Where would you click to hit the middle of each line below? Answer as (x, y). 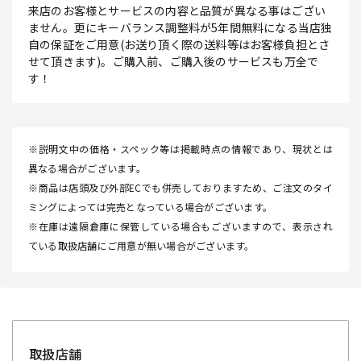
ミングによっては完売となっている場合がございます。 (150, 206)
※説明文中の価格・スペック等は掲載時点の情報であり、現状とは (180, 148)
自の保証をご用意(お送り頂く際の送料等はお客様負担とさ (179, 44)
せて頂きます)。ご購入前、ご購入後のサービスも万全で (174, 61)
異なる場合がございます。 (87, 168)
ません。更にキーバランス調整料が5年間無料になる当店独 (180, 27)
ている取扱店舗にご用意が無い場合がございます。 (141, 245)
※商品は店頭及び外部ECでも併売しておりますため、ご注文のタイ (180, 187)
